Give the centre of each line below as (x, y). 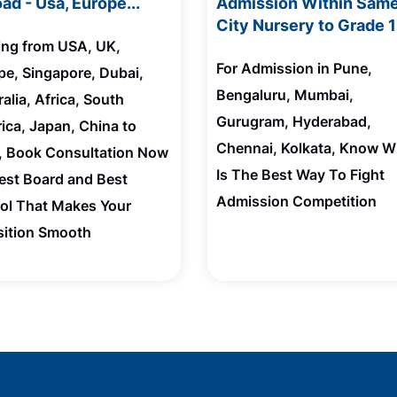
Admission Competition (296, 201)
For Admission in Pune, (294, 68)
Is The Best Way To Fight (300, 175)
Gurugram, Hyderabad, (293, 121)
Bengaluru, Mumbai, (284, 95)
